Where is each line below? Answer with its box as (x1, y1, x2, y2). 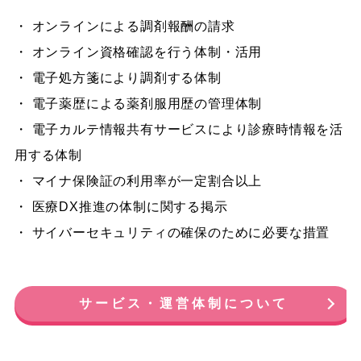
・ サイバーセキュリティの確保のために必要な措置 (14, 225, 330, 239)
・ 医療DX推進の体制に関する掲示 (14, 199, 228, 214)
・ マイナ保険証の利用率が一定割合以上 (14, 173, 263, 188)
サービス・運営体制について (78, 296, 288, 310)
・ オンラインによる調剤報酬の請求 (14, 19, 235, 33)
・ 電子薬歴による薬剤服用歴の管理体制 (14, 96, 263, 110)
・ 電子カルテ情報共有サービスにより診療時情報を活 (14, 122, 343, 136)
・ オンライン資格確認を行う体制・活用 (14, 44, 263, 59)
